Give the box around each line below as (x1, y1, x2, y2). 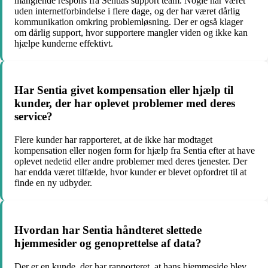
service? (14, 110, 53, 123)
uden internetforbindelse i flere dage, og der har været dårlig (14, 5, 240, 16)
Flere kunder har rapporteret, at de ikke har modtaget (14, 135, 212, 145)
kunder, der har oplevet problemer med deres (14, 97, 235, 110)
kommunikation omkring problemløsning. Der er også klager (14, 16, 243, 27)
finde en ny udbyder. (14, 178, 92, 188)
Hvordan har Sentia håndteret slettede (14, 223, 202, 236)
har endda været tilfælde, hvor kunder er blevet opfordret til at (14, 167, 246, 178)
